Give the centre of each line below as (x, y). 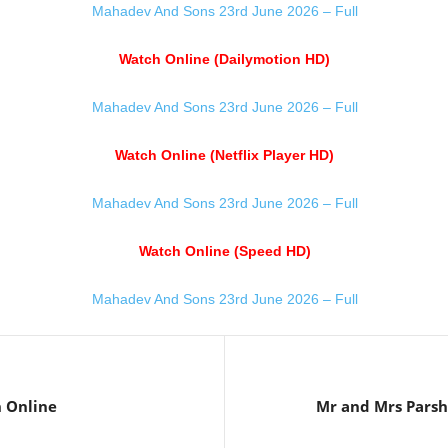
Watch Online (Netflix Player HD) (224, 155)
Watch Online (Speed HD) (224, 251)
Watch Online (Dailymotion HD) (224, 59)
